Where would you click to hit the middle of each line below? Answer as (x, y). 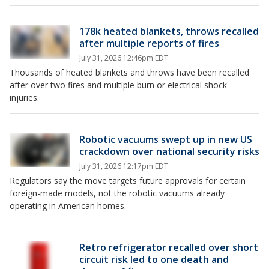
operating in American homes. (68, 206)
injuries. (26, 98)
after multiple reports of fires (149, 43)
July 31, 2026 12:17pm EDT (124, 166)
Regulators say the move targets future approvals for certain (128, 180)
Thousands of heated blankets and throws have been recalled (129, 72)
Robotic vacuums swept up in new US (166, 139)
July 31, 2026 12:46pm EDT (124, 58)
